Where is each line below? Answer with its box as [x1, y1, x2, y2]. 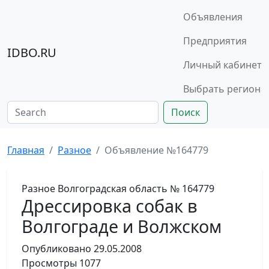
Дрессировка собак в [22, 194, 198, 217]
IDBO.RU [7, 44, 56, 61]
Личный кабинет [183, 58, 262, 71]
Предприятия [183, 34, 247, 47]
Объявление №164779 [104, 144, 208, 157]
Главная [7, 144, 44, 157]
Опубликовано [22, 242, 91, 255]
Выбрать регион [183, 82, 261, 95]
